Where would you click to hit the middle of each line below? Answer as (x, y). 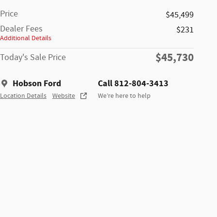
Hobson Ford (37, 83)
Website (64, 96)
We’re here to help (124, 96)
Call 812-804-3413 (133, 83)
